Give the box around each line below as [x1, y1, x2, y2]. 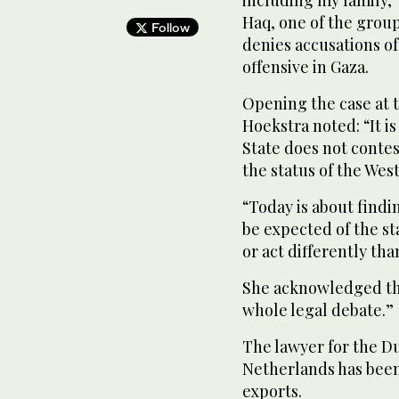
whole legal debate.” [242, 298, 394, 321]
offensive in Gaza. [242, 55, 369, 77]
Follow [147, 19, 190, 35]
